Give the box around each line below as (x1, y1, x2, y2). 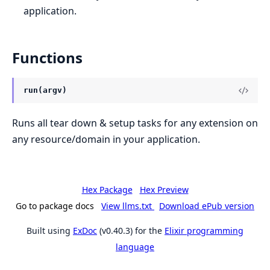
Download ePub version (159, 199, 254, 212)
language (116, 240, 154, 253)
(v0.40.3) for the (97, 224, 165, 236)
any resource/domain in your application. (12, 132, 200, 146)
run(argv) (24, 86, 67, 95)
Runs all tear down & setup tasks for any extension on (12, 116, 258, 130)
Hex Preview (139, 183, 189, 195)
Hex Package (81, 183, 133, 195)
